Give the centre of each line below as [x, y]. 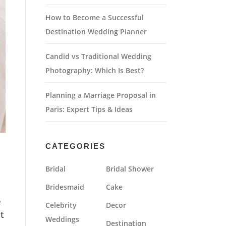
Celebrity [61, 205]
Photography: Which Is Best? [95, 70]
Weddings [62, 219]
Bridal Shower [130, 169]
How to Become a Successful [95, 17]
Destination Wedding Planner [96, 32]
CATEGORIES [75, 146]
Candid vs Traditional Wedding [98, 56]
